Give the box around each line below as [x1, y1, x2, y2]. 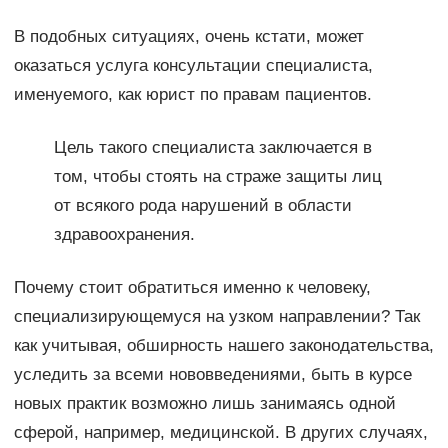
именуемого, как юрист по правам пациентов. [13, 85, 372, 105]
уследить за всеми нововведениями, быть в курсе [13, 365, 412, 385]
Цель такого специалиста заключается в [53, 138, 372, 158]
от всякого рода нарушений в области [53, 196, 352, 216]
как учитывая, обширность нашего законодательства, [13, 336, 434, 356]
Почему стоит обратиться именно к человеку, [13, 278, 371, 298]
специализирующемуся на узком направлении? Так [13, 307, 420, 327]
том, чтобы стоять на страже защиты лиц [53, 167, 382, 187]
